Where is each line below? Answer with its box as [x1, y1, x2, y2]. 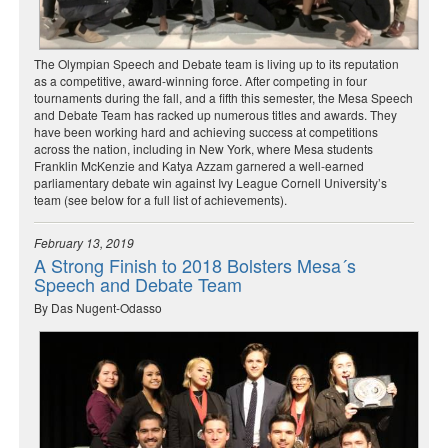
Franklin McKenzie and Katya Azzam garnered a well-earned [34, 156, 364, 174]
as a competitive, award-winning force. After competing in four [34, 71, 367, 89]
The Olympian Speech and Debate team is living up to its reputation [34, 54, 399, 72]
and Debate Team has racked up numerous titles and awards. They [34, 105, 397, 123]
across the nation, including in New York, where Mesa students [34, 139, 373, 157]
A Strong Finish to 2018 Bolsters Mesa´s [34, 251, 356, 278]
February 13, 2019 [34, 233, 134, 251]
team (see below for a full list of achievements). [34, 190, 287, 208]
